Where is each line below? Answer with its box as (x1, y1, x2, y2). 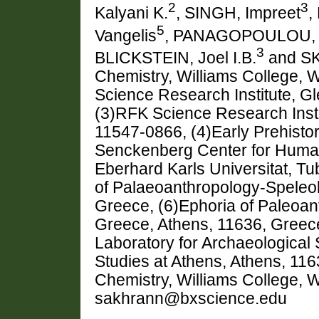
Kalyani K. (95, 4, 168, 22)
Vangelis (95, 26, 157, 45)
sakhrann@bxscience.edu (95, 289, 287, 308)
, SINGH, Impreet (176, 4, 300, 22)
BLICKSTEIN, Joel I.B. (95, 48, 256, 67)
